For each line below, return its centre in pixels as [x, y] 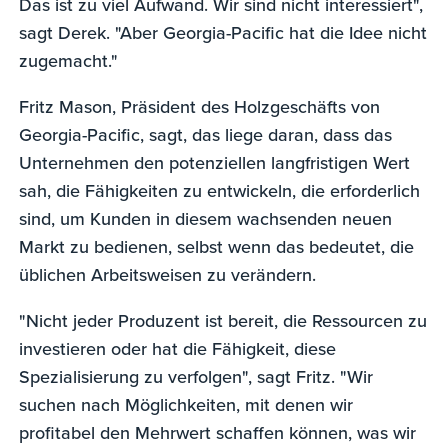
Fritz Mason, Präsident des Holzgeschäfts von [200, 106]
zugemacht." [69, 60]
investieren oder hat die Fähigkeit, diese [178, 348]
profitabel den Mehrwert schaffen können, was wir [218, 432]
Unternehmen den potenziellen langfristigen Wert [215, 162]
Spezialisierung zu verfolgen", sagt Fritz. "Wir [196, 376]
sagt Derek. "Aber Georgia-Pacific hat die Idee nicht [223, 32]
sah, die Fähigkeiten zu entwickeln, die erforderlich [220, 190]
